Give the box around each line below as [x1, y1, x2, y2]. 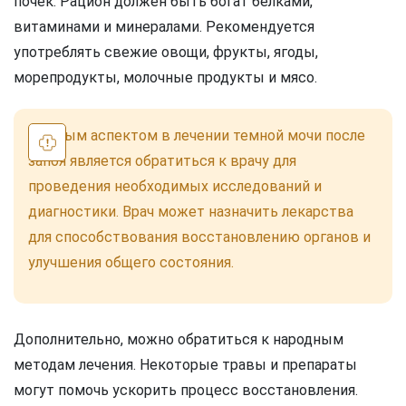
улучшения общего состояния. [28, 254, 234, 271]
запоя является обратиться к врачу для [28, 152, 296, 169]
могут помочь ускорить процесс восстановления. [14, 382, 358, 399]
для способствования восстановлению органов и [28, 228, 371, 246]
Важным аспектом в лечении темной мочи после [28, 127, 365, 144]
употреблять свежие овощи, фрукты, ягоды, [14, 43, 318, 61]
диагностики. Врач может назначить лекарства [28, 203, 353, 220]
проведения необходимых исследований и [28, 178, 322, 195]
